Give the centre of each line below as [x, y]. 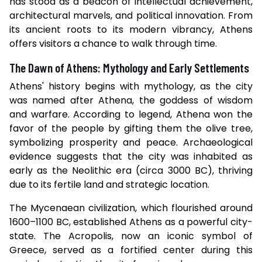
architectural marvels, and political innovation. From [131, 16]
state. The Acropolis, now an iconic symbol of [131, 236]
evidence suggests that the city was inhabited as [131, 157]
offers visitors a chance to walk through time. [113, 44]
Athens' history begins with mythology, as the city [131, 87]
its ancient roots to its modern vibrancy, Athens [131, 30]
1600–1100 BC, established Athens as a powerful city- [131, 222]
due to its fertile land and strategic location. [109, 185]
